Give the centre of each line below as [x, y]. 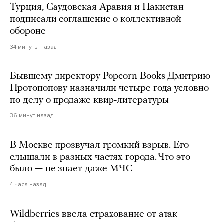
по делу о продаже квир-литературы [89, 100]
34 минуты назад [33, 46]
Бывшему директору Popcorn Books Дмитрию [110, 76]
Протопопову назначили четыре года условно [109, 88]
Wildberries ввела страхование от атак [94, 214]
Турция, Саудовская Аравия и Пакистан [97, 7]
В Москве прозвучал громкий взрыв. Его [99, 145]
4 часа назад [28, 184]
